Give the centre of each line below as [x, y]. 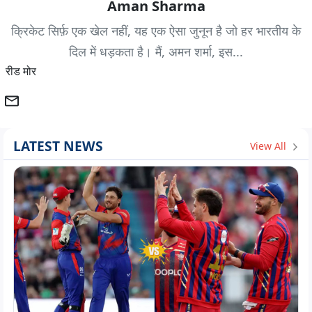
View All [270, 146]
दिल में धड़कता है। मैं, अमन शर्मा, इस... [156, 52]
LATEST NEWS [58, 146]
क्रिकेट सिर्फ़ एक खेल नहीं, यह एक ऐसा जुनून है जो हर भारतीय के [156, 31]
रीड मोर [21, 71]
